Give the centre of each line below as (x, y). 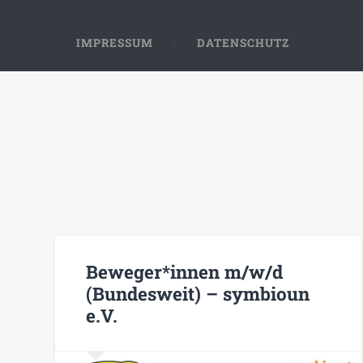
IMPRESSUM (115, 43)
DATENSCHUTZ (243, 43)
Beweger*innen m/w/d (185, 271)
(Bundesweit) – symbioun (198, 293)
